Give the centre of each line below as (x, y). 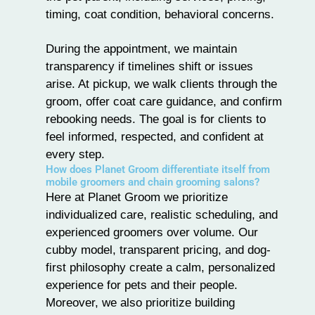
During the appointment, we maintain (141, 49)
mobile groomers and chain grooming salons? (153, 182)
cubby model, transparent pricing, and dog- (158, 250)
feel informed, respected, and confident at (155, 137)
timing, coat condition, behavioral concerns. (160, 14)
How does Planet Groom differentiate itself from (158, 170)
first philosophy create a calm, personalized (160, 268)
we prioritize (194, 197)
